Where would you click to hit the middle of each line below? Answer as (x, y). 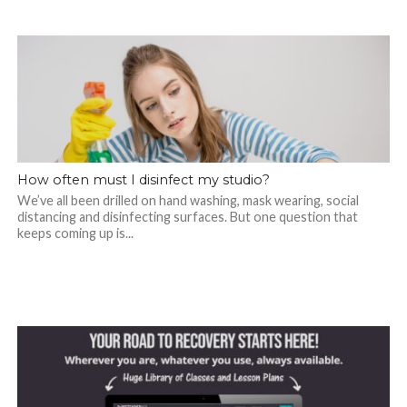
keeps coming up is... (75, 233)
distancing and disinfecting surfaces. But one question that (187, 217)
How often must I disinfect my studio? (143, 180)
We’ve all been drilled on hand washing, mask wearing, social (188, 201)
